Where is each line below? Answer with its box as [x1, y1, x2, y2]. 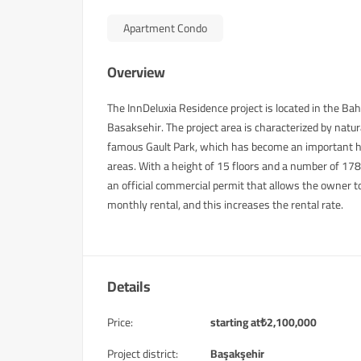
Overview [107, 59, 165, 85]
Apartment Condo [123, 18, 207, 39]
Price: [107, 312, 133, 333]
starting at [210, 312, 260, 333]
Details [107, 273, 151, 300]
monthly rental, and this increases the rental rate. [107, 194, 343, 215]
